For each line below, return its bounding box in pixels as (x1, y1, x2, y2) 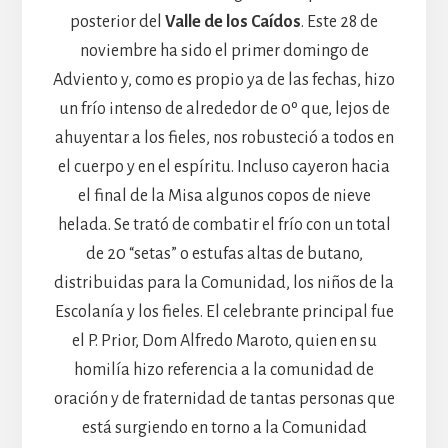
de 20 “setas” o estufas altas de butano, (85, 244, 363, 263)
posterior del (70, 12, 165, 31)
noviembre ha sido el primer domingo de (79, 41, 369, 60)
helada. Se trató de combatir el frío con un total (57, 215, 391, 234)
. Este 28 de (301, 12, 378, 31)
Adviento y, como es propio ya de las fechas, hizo (53, 70, 395, 89)
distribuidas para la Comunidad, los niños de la (54, 273, 394, 292)
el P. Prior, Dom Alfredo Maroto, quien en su (71, 331, 377, 350)
